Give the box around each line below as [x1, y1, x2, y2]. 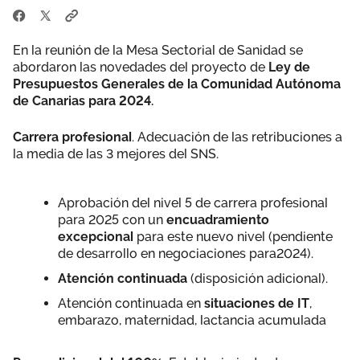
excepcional [58, 228, 133, 244]
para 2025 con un [58, 211, 166, 227]
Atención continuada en [58, 295, 201, 311]
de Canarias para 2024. [13, 92, 153, 108]
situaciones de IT [201, 295, 309, 311]
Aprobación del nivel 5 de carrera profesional [58, 194, 328, 211]
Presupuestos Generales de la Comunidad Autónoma [13, 76, 341, 92]
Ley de [268, 59, 310, 75]
